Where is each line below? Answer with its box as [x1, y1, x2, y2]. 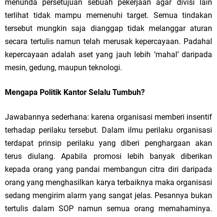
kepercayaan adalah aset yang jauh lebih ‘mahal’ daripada [5, 50, 212, 59]
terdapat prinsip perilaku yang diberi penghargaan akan [5, 139, 212, 148]
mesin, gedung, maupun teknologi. [5, 63, 122, 72]
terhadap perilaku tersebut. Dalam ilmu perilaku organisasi [5, 125, 212, 135]
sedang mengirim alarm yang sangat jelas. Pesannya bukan [5, 191, 212, 200]
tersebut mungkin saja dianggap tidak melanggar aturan [5, 24, 212, 33]
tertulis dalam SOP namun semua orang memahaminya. [5, 204, 212, 213]
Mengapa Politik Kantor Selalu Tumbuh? [5, 88, 145, 97]
